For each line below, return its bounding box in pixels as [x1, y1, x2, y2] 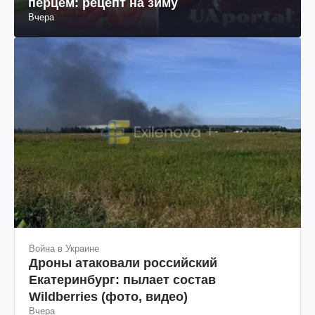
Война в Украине [29, 243, 99, 254]
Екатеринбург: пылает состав [29, 272, 216, 287]
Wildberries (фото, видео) [29, 289, 188, 304]
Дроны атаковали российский [29, 255, 217, 270]
